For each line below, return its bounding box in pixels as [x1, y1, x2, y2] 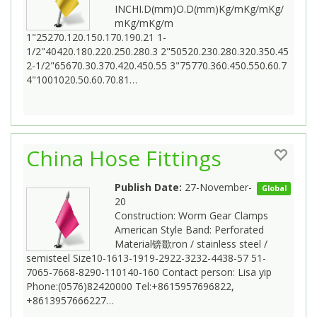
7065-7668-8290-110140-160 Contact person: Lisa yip [26, 265, 272, 279]
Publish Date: [115, 180, 182, 194]
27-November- [182, 180, 252, 194]
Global [261, 183, 287, 193]
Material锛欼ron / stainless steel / [115, 236, 267, 250]
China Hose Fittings [26, 143, 221, 173]
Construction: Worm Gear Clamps [115, 208, 268, 222]
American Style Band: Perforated [115, 222, 264, 236]
